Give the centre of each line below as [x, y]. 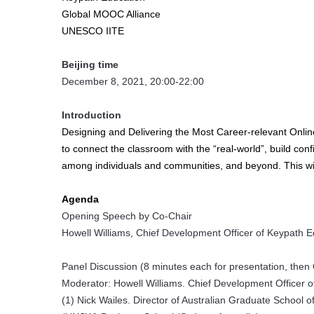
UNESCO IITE [93, 30]
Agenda [80, 199]
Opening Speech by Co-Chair [127, 216]
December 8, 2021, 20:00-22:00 [133, 81]
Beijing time [90, 64]
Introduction [91, 115]
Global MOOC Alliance [111, 14]
